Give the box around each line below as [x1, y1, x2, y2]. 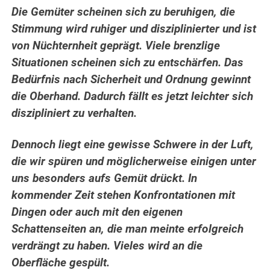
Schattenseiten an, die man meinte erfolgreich [11, 222, 244, 236]
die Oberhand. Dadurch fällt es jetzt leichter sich [11, 90, 254, 104]
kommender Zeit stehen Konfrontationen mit [11, 189, 236, 202]
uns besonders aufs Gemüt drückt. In [11, 172, 198, 186]
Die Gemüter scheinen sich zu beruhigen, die [11, 5, 236, 19]
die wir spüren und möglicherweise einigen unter [11, 155, 257, 169]
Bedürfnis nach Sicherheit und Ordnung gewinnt [11, 73, 251, 87]
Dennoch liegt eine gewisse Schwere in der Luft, [11, 138, 254, 152]
